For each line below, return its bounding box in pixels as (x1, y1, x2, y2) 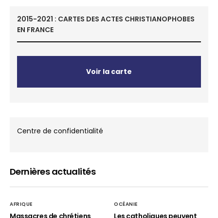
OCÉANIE (114, 200, 138, 208)
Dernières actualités (10, 165, 96, 178)
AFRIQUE (10, 200, 33, 208)
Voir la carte (86, 67, 132, 76)
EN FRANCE (17, 25, 54, 35)
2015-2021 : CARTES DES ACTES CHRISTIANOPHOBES (17, 14, 195, 24)
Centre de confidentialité (17, 126, 104, 136)
